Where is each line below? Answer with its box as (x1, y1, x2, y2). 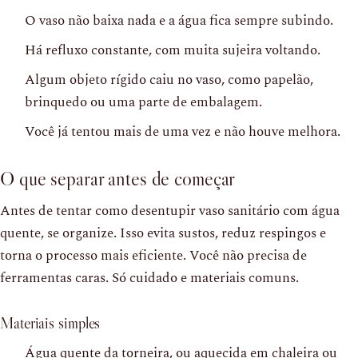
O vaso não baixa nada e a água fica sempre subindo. (25, 10, 333, 31)
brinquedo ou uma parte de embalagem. (25, 91, 262, 113)
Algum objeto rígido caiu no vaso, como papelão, (25, 69, 313, 90)
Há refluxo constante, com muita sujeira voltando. (25, 39, 320, 61)
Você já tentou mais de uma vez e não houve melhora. (25, 121, 340, 142)
